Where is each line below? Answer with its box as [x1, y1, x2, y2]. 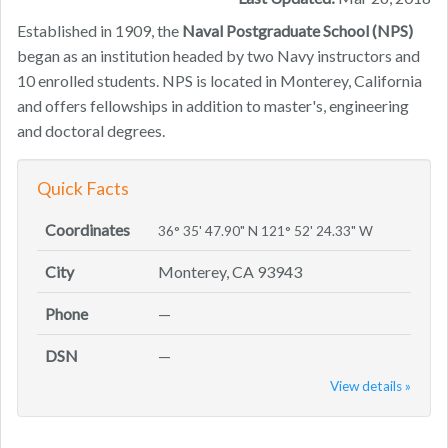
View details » [330, 378, 411, 395]
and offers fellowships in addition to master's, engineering [17, 96, 409, 116]
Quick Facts [37, 178, 129, 200]
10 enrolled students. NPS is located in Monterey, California [17, 71, 422, 91]
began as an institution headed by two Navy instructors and [17, 46, 420, 66]
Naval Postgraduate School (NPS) [182, 21, 413, 41]
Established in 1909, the [17, 21, 182, 41]
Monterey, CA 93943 [158, 262, 302, 282]
